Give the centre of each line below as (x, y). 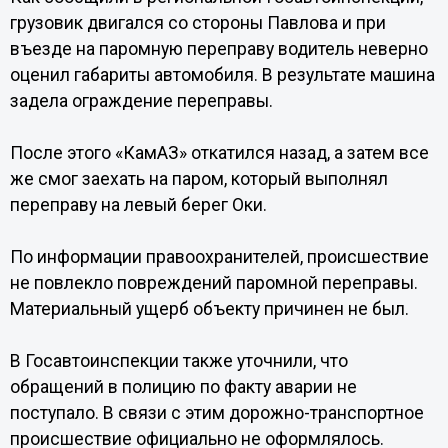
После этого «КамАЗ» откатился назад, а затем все (219, 153)
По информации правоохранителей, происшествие (219, 257)
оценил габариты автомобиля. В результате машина (222, 75)
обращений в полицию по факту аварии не (183, 387)
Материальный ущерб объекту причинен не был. (209, 309)
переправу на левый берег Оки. (138, 205)
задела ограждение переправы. (141, 101)
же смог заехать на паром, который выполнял (198, 179)
